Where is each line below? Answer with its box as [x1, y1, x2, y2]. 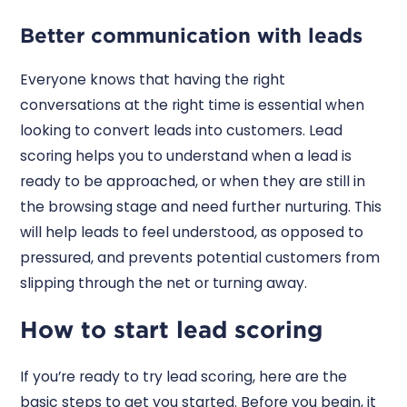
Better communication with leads [20, 22, 363, 47]
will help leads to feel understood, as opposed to [20, 223, 364, 243]
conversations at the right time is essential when [20, 95, 365, 115]
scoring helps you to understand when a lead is [20, 146, 352, 166]
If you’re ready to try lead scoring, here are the [20, 366, 348, 386]
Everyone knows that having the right [20, 70, 286, 90]
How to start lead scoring [20, 315, 323, 344]
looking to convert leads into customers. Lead [20, 121, 343, 141]
